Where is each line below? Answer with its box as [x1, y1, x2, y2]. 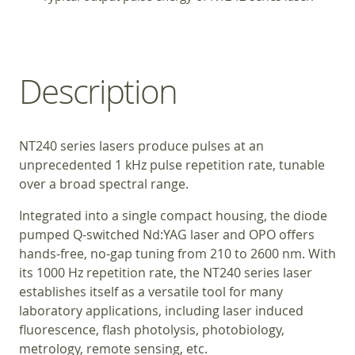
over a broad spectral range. [19, 175, 189, 193]
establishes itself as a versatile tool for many [19, 283, 283, 301]
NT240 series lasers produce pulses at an [19, 137, 264, 155]
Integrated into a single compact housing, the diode [19, 207, 327, 225]
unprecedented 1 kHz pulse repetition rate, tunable [19, 156, 325, 174]
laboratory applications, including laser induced [19, 302, 303, 320]
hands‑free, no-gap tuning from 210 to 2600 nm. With [19, 245, 336, 263]
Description [19, 69, 177, 114]
